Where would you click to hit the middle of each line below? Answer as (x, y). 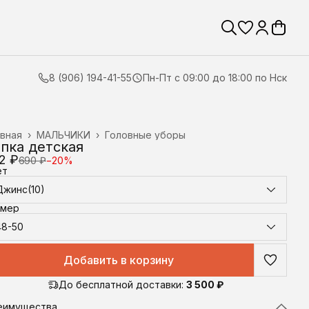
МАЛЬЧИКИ (63, 135)
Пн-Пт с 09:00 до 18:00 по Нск (215, 78)
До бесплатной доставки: (121, 285)
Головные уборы (145, 135)
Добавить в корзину (119, 260)
